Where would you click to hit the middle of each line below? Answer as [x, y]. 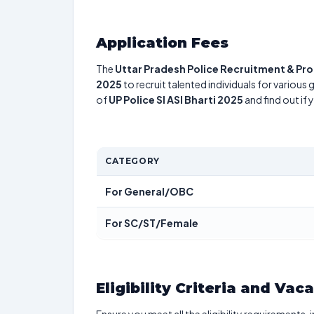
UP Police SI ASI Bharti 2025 [176, 100]
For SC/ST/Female [152, 223]
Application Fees [162, 43]
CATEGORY [132, 161]
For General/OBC [149, 191]
